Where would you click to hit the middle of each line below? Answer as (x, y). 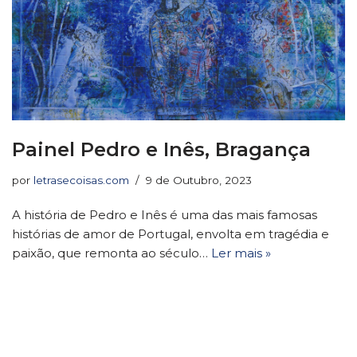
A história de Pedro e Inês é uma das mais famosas (165, 215)
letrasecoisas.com (81, 180)
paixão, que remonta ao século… (112, 253)
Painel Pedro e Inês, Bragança (161, 150)
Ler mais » (241, 253)
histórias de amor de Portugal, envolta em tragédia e (171, 234)
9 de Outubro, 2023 (199, 180)
